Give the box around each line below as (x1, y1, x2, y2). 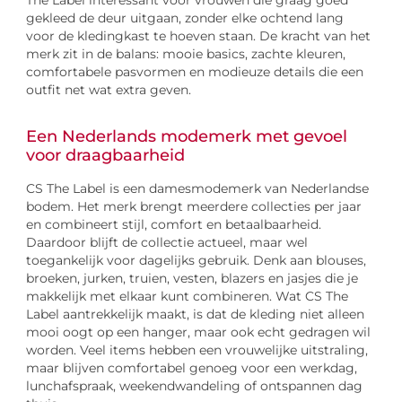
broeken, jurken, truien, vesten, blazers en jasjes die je (26, 270, 359, 285)
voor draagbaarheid (26, 144, 186, 165)
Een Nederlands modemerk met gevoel (26, 126, 348, 146)
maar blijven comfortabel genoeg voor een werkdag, (26, 360, 358, 375)
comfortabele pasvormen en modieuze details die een (26, 64, 364, 79)
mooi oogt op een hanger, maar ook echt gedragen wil (26, 324, 371, 339)
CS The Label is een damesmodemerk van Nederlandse (26, 180, 370, 196)
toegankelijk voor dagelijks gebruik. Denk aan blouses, (26, 252, 367, 267)
